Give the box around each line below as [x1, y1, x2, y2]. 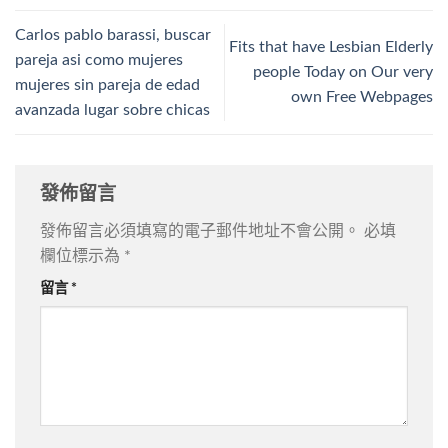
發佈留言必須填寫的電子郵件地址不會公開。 [40, 223, 360, 240]
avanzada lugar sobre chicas [15, 101, 210, 118]
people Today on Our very [253, 64, 433, 81]
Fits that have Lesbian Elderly [229, 39, 433, 56]
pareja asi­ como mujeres [15, 51, 183, 68]
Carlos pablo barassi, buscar [15, 26, 211, 43]
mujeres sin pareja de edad [15, 76, 200, 93]
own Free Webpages [291, 89, 433, 106]
